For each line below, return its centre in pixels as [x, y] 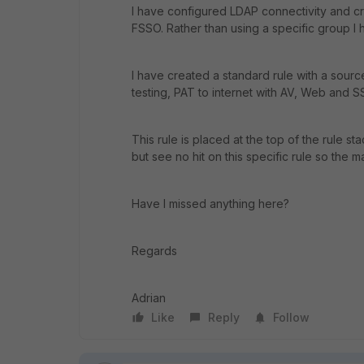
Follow [291, 317]
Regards [154, 251]
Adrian [149, 298]
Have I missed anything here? [210, 204]
